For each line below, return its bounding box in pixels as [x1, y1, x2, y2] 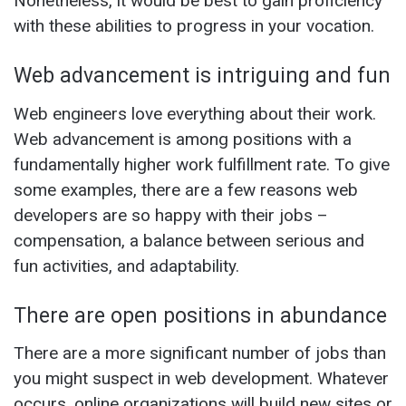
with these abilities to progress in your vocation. [14, 15, 374, 37]
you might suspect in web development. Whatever [14, 368, 389, 390]
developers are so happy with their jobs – [14, 204, 328, 226]
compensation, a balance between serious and [14, 229, 364, 251]
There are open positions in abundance [14, 303, 387, 328]
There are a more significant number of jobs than [14, 343, 386, 364]
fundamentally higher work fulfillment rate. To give [14, 153, 390, 175]
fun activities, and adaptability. [14, 255, 239, 276]
